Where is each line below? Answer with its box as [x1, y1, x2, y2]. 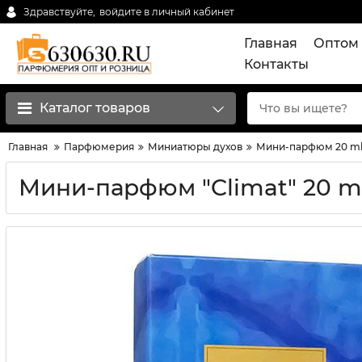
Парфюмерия [64, 141, 134, 153]
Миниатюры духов [148, 141, 242, 153]
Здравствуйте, [23, 5, 95, 18]
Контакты [244, 56, 309, 72]
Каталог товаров [40, 100, 150, 116]
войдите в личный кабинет [99, 5, 234, 18]
